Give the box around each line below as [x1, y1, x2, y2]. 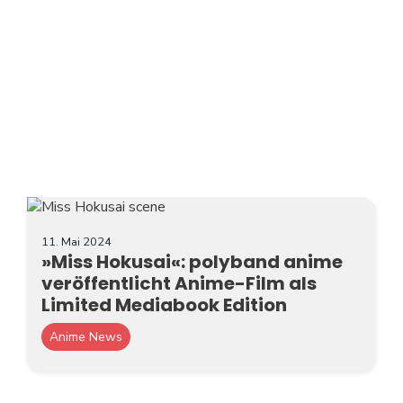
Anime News [49, 328, 122, 346]
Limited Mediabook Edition [41, 292, 287, 318]
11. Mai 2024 [41, 234, 112, 251]
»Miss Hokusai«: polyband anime [41, 249, 343, 275]
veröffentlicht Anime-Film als [41, 271, 317, 297]
